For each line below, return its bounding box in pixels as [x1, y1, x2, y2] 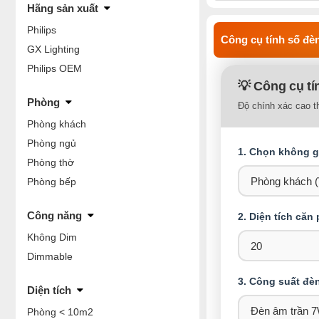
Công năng [27, 209, 82, 221]
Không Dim [27, 231, 77, 243]
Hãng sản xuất [27, 2, 98, 14]
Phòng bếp [27, 176, 76, 187]
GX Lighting [27, 43, 80, 55]
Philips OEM [27, 63, 82, 74]
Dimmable [27, 251, 73, 262]
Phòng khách [27, 118, 86, 130]
